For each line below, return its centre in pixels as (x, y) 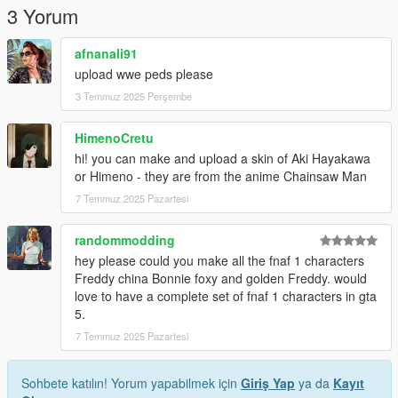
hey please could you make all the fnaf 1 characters (219, 260)
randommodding (125, 239)
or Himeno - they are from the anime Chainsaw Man (221, 175)
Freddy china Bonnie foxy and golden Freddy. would (221, 278)
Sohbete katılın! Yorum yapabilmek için (131, 382)
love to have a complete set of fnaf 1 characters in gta (226, 295)
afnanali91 (106, 53)
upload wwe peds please (144, 73)
